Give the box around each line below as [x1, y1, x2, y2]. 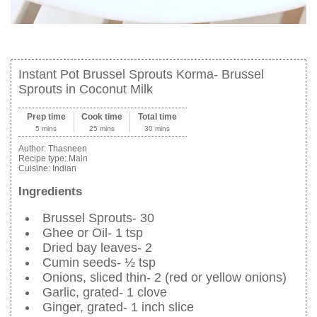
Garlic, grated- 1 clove [42, 285, 167, 300]
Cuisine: [18, 163, 52, 173]
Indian [52, 163, 76, 173]
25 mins [89, 124, 115, 132]
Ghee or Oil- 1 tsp [42, 226, 143, 241]
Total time [137, 111, 177, 122]
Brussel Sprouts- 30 [42, 211, 154, 226]
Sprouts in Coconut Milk [18, 81, 153, 96]
